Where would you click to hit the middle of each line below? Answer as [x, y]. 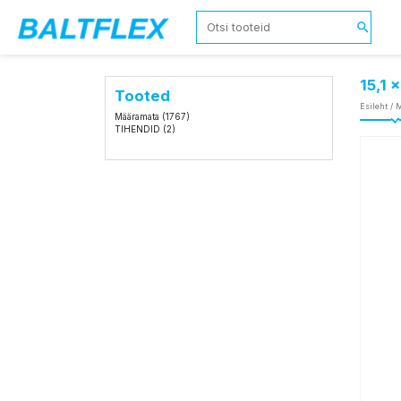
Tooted [143, 95]
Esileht [374, 107]
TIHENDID [138, 129]
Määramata [137, 116]
